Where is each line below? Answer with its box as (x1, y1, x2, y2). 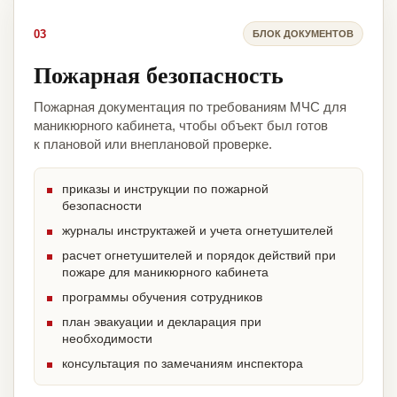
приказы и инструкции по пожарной (62, 182, 269, 197)
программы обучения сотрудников (62, 290, 262, 305)
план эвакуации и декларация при (62, 315, 261, 330)
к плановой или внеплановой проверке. (34, 136, 272, 152)
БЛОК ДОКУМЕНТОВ (253, 27, 354, 39)
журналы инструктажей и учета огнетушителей (62, 223, 333, 238)
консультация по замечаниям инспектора (62, 356, 303, 371)
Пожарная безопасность (34, 58, 284, 92)
